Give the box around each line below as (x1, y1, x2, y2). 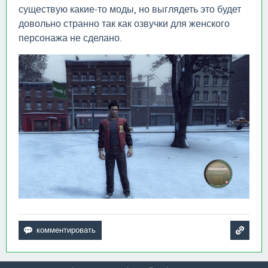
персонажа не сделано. (19, 32, 122, 43)
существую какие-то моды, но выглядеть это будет (19, 4, 241, 14)
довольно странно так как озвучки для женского (19, 18, 230, 29)
